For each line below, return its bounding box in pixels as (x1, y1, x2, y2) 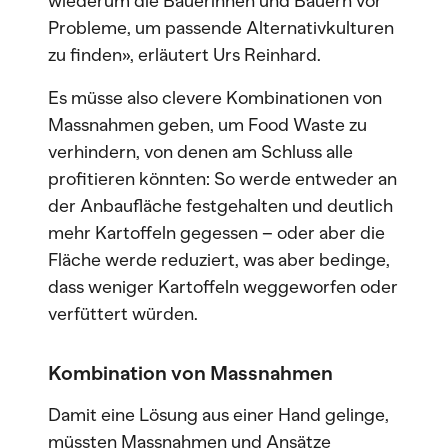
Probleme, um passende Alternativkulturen (48, 17, 394, 39)
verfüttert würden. (48, 303, 198, 325)
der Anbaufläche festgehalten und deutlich (48, 195, 393, 217)
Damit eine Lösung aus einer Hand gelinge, (48, 404, 389, 426)
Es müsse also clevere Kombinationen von (48, 87, 382, 109)
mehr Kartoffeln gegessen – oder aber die (48, 222, 385, 244)
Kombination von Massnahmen (48, 361, 333, 385)
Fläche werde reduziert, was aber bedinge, (48, 249, 390, 271)
